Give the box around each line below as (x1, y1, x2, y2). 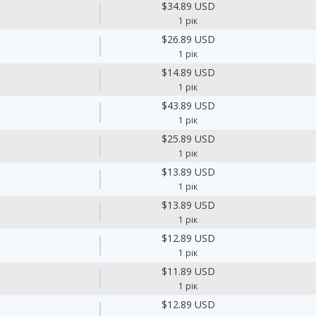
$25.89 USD (161, 132, 215, 145)
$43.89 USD (161, 99, 215, 112)
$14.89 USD (161, 66, 215, 79)
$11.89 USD (161, 265, 215, 278)
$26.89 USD (161, 32, 215, 46)
